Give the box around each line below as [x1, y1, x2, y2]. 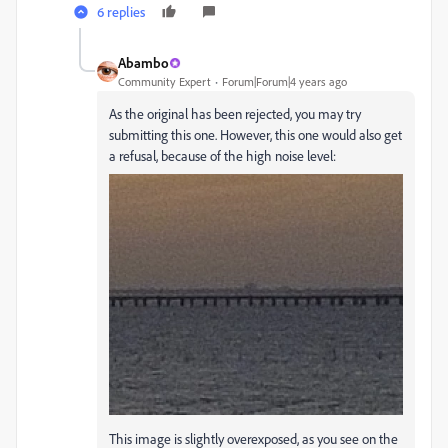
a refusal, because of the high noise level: [109, 147, 336, 165]
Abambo [118, 54, 169, 72]
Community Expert [118, 74, 211, 90]
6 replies [97, 3, 145, 21]
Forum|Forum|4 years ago [222, 74, 347, 90]
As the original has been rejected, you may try [109, 105, 361, 123]
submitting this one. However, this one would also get [109, 126, 402, 144]
